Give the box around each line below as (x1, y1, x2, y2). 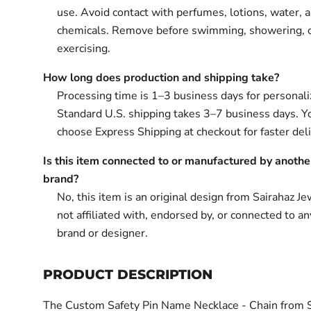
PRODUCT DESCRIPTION (43, 267, 213, 283)
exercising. (57, 41, 111, 56)
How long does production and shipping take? (43, 70, 280, 85)
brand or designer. (57, 226, 149, 241)
